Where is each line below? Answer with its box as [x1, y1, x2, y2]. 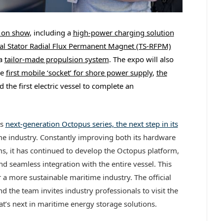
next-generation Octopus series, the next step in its [5, 118, 178, 129]
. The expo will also [109, 54, 174, 64]
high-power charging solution [73, 27, 174, 37]
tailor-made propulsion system [4, 54, 109, 64]
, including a [29, 27, 73, 37]
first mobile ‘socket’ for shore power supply [5, 67, 152, 77]
